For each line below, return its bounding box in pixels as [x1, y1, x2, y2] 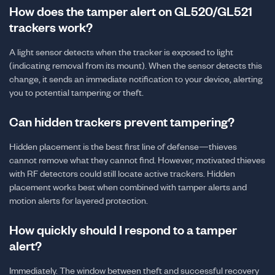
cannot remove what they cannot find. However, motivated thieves [9, 155, 265, 165]
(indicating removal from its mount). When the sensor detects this [9, 60, 262, 71]
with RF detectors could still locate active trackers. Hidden [9, 168, 235, 179]
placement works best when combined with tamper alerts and [9, 182, 247, 192]
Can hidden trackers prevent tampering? [9, 115, 234, 129]
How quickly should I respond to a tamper [9, 223, 237, 237]
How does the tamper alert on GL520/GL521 [9, 4, 252, 18]
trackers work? [9, 20, 93, 34]
